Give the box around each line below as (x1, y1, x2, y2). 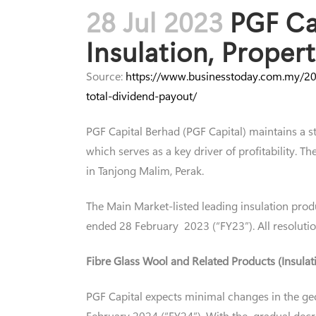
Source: (86, 68, 126, 83)
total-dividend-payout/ (86, 88, 197, 103)
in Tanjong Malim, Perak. (86, 163, 204, 178)
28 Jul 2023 (86, 4, 223, 39)
